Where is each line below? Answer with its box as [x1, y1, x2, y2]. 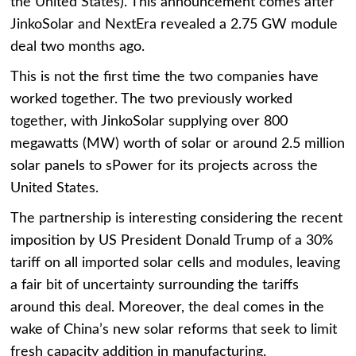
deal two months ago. [10, 40, 145, 55]
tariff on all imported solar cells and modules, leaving [10, 256, 341, 271]
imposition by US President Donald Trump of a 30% [10, 234, 334, 249]
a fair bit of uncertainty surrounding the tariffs [10, 278, 300, 293]
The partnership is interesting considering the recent [10, 211, 343, 226]
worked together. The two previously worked [10, 92, 293, 107]
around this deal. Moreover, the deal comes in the [10, 300, 325, 315]
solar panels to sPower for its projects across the [10, 159, 319, 174]
